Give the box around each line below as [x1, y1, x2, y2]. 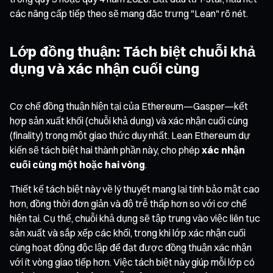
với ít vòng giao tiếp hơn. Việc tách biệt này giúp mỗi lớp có [10, 255, 255, 268]
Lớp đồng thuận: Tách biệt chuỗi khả [10, 41, 255, 60]
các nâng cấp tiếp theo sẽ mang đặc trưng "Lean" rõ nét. [10, 7, 248, 19]
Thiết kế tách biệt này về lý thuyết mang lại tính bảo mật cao [10, 182, 260, 195]
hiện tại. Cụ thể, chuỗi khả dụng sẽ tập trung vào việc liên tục [10, 211, 260, 224]
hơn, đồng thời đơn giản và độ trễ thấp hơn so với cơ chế [10, 197, 247, 210]
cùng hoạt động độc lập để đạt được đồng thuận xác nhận [10, 241, 252, 253]
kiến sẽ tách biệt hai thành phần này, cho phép [10, 143, 202, 156]
